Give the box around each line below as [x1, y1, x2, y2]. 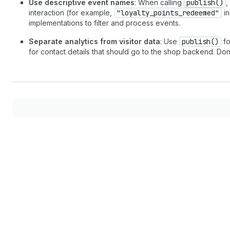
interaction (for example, [29, 8, 114, 17]
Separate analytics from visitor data [29, 37, 160, 46]
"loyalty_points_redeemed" [117, 8, 219, 17]
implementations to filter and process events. [29, 18, 180, 27]
